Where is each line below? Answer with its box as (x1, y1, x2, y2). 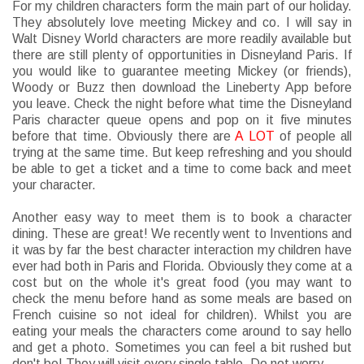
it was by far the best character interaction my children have (12, 243, 352, 258)
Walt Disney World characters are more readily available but (12, 32, 352, 46)
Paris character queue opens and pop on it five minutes (12, 113, 352, 128)
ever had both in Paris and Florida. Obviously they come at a (12, 259, 352, 274)
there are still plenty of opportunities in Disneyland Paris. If (12, 48, 352, 63)
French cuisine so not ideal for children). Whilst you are (12, 308, 352, 323)
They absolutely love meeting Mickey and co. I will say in (12, 15, 352, 30)
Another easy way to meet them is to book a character (12, 210, 352, 225)
